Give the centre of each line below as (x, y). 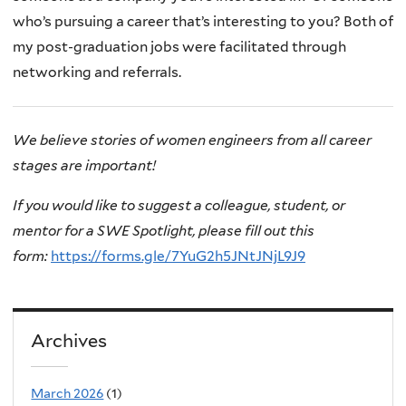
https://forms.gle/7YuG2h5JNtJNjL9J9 (178, 256)
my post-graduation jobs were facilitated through (179, 46)
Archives (69, 340)
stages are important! (84, 166)
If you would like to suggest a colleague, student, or (179, 205)
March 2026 (68, 394)
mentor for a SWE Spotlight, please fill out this (164, 230)
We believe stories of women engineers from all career (192, 140)
